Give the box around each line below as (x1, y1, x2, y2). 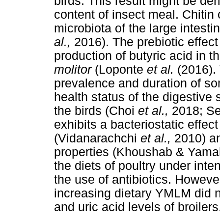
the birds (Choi (54, 104, 138, 118)
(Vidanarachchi (54, 132, 140, 145)
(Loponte (95, 63, 147, 77)
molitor (54, 63, 95, 77)
